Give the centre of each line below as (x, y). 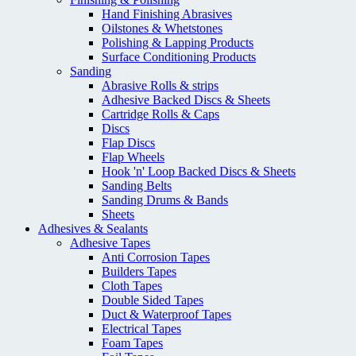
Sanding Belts (137, 186)
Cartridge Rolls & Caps (161, 114)
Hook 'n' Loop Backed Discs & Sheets (199, 172)
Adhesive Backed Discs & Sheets (186, 100)
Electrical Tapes (141, 329)
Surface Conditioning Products (179, 57)
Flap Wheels (133, 157)
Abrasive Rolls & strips (160, 86)
